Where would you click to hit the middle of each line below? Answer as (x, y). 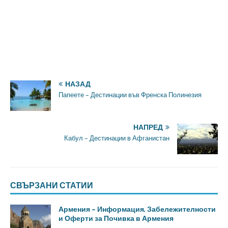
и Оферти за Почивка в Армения (116, 218)
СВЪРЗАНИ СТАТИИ (52, 185)
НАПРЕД (148, 127)
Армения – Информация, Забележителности (137, 209)
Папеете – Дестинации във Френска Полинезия (130, 95)
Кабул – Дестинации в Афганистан (117, 138)
